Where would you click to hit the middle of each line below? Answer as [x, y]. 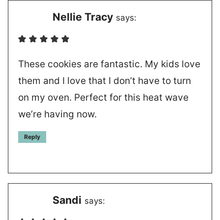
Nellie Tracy [83, 17]
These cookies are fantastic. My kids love [109, 64]
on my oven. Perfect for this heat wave [103, 98]
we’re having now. [57, 114]
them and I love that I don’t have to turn [105, 81]
